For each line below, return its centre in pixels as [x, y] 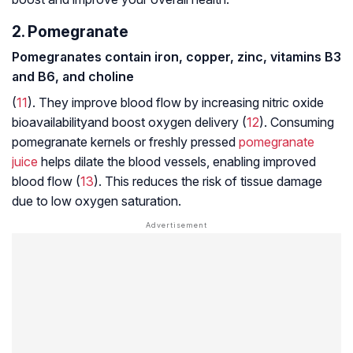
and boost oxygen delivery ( [167, 123]
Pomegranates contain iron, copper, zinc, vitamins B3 [176, 57]
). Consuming [297, 123]
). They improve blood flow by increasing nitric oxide [176, 103]
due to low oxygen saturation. [97, 201]
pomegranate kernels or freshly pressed [125, 142]
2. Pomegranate [70, 32]
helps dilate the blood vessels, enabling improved [177, 162]
